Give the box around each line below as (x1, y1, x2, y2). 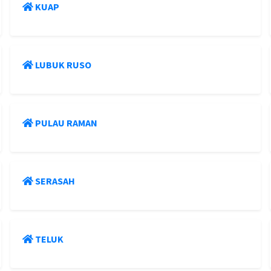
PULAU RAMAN (34, 117, 97, 129)
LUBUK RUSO (34, 59, 91, 71)
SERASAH (34, 175, 75, 187)
